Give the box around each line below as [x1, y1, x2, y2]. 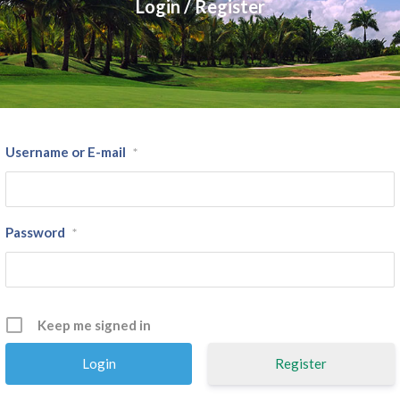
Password [5, 224, 66, 241]
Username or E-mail [5, 144, 127, 161]
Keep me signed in [37, 317, 152, 334]
